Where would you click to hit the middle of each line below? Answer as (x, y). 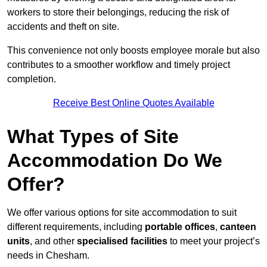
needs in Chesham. (48, 256)
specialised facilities (122, 241)
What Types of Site (93, 137)
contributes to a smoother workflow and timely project (119, 65)
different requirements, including (76, 227)
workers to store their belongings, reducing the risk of (118, 13)
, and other (53, 241)
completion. (32, 79)
